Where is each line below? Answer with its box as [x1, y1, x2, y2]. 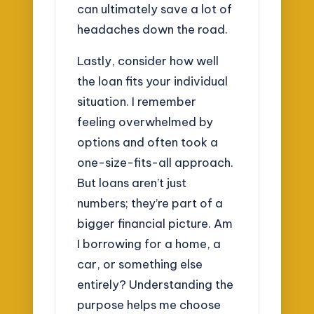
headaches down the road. [77, 22, 228, 37]
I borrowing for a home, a [77, 236, 221, 252]
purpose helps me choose [77, 297, 221, 313]
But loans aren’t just [77, 175, 187, 191]
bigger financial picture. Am [77, 216, 233, 231]
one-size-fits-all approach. [77, 155, 234, 170]
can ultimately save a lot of [77, 1, 233, 17]
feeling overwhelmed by [77, 114, 214, 130]
